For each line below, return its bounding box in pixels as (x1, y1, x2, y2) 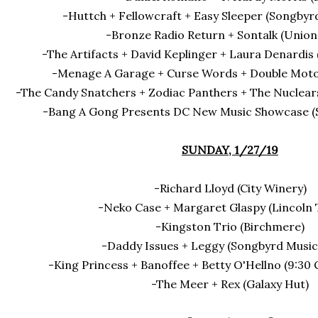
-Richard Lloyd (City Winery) (153, 181, 307, 195)
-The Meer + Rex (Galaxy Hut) (151, 277, 309, 291)
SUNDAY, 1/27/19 (182, 143, 278, 157)
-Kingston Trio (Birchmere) (155, 219, 305, 234)
